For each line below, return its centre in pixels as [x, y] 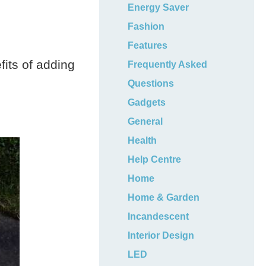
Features [148, 45]
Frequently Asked [168, 64]
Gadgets [147, 102]
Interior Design [161, 235]
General [145, 121]
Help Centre [155, 159]
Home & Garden [164, 197]
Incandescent [159, 216]
